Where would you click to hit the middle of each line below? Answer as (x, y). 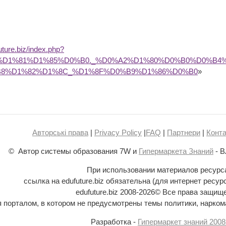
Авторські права (60, 132)
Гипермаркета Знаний (176, 151)
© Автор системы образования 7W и (74, 151)
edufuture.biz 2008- (107, 192)
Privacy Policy (118, 132)
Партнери (184, 132)
